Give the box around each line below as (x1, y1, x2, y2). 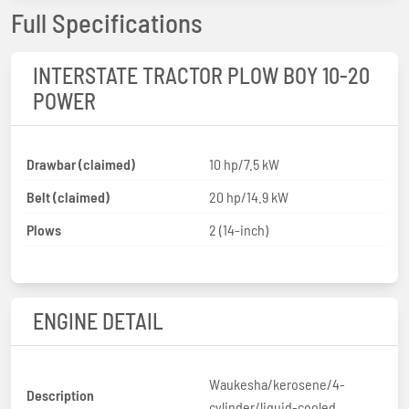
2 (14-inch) (209, 220, 268, 238)
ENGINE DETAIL (33, 307, 163, 334)
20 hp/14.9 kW (209, 187, 288, 205)
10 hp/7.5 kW (209, 154, 279, 173)
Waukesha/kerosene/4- (209, 374, 345, 393)
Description (26, 386, 94, 404)
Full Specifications (11, 5, 203, 38)
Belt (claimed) (26, 187, 110, 205)
